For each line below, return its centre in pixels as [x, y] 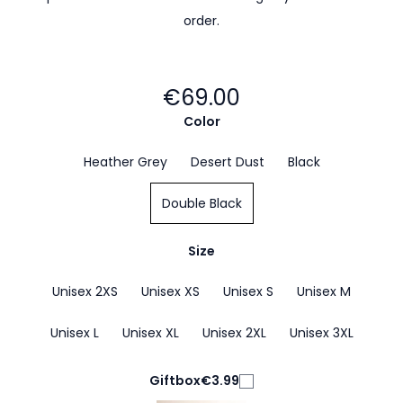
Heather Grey [125, 162]
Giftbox [175, 381]
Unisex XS [170, 291]
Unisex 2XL [234, 333]
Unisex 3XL [321, 333]
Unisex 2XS [85, 291]
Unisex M [324, 291]
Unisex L [74, 333]
